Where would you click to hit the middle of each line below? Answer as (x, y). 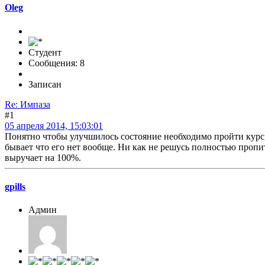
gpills (15, 187)
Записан (45, 84)
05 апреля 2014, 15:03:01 (54, 125)
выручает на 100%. (43, 157)
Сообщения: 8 (56, 63)
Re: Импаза (28, 104)
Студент (45, 52)
